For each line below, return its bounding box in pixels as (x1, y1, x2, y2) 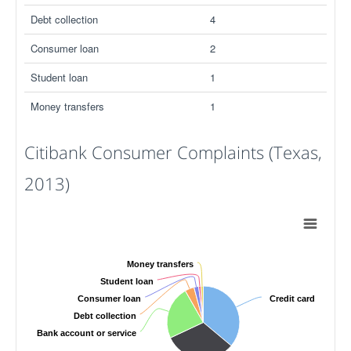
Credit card (270, 294, 315, 303)
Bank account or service (37, 328, 136, 338)
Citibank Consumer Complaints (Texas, (24, 140, 322, 164)
